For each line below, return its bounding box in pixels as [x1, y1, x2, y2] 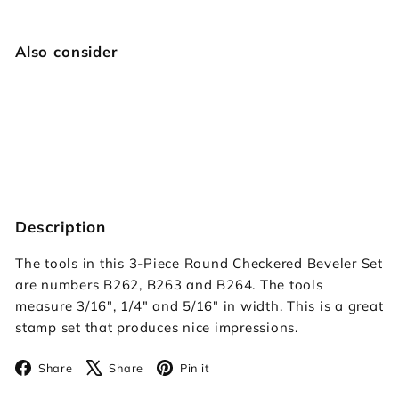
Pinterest [221, 356, 281, 374]
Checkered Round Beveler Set [140, 110, 339, 128]
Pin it [179, 360, 209, 375]
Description [15, 216, 106, 236]
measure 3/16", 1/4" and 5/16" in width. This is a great [15, 297, 384, 314]
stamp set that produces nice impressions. [15, 318, 298, 336]
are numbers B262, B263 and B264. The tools [15, 275, 323, 293]
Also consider [15, 41, 118, 61]
